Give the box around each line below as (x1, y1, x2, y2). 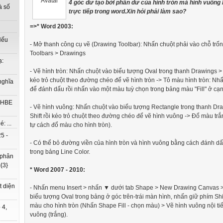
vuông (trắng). (30, 211, 68, 218)
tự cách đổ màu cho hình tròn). (30, 121, 112, 128)
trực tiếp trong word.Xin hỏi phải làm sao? (69, 7, 186, 15)
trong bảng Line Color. (30, 148, 90, 155)
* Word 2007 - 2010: (30, 166, 85, 173)
